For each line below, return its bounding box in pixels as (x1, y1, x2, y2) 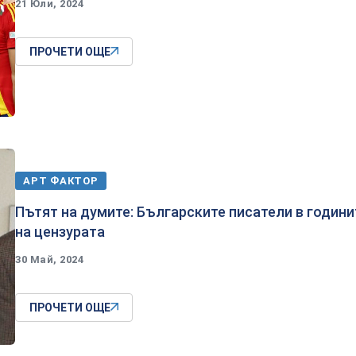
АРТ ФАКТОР (23, 174, 99, 187)
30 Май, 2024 (15, 253, 84, 265)
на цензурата (15, 222, 105, 240)
